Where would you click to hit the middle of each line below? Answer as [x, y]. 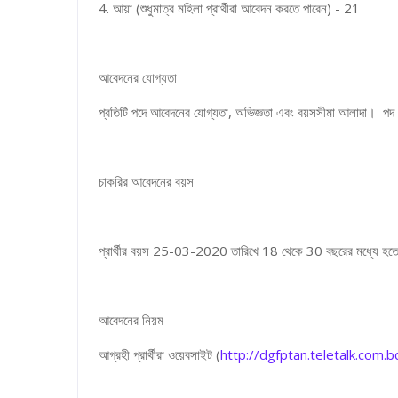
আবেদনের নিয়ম [127, 320]
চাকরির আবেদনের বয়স [143, 181]
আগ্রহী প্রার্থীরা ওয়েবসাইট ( [156, 354]
